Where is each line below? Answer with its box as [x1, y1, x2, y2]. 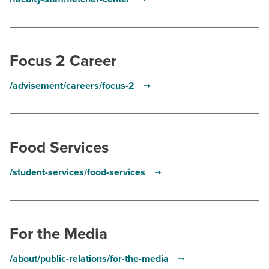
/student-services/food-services [10, 166, 148, 178]
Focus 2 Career [10, 52, 116, 70]
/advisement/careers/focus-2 [10, 80, 137, 92]
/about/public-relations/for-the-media [10, 253, 171, 265]
